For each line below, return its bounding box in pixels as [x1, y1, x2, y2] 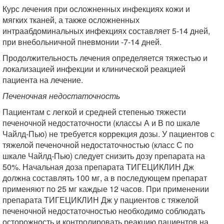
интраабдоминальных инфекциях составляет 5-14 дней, [2, 25, 210, 36]
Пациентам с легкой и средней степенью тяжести [2, 106, 186, 117]
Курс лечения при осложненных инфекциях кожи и [2, 3, 190, 14]
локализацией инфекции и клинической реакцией [2, 63, 185, 74]
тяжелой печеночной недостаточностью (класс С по [2, 139, 193, 150]
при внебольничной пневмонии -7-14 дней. [2, 36, 161, 47]
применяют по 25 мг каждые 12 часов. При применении [2, 183, 209, 194]
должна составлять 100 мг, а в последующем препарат [2, 172, 207, 183]
